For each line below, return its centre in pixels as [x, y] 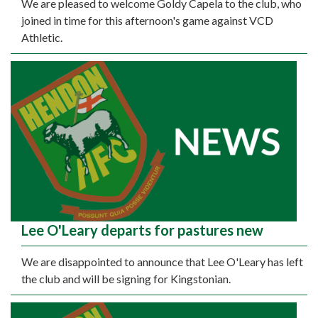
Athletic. [42, 37]
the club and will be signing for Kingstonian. [126, 279]
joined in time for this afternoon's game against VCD [147, 20]
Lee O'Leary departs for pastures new [142, 230]
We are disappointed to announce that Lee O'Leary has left [162, 262]
